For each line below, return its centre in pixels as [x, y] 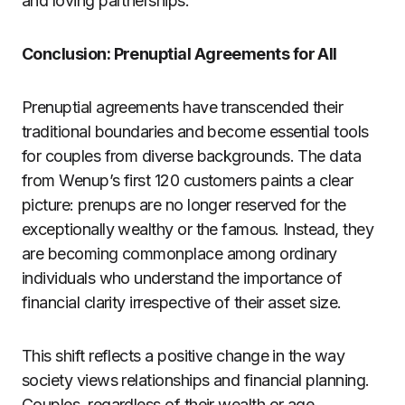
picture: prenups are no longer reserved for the [184, 205]
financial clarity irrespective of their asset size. [182, 302]
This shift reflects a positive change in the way [184, 356]
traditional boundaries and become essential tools [195, 132]
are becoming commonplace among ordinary [179, 254]
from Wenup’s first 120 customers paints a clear [188, 180]
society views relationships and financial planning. [196, 380]
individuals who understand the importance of [182, 278]
